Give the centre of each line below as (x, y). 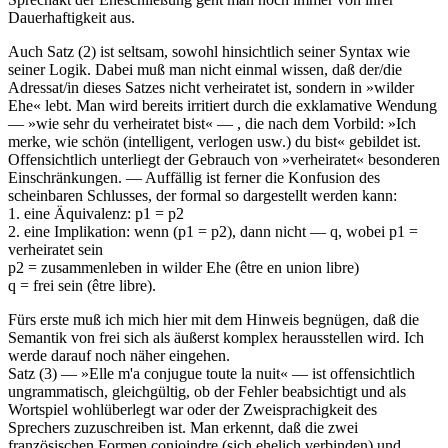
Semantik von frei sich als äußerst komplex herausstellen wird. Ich (216, 337)
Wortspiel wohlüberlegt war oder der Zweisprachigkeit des (192, 409)
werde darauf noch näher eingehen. (119, 355)
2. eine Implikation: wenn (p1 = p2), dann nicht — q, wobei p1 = (213, 231)
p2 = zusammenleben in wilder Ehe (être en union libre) (183, 267)
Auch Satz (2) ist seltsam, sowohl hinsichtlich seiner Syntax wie (209, 51)
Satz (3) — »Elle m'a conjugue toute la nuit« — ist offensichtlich (211, 373)
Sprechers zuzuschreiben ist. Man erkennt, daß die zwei (183, 427)
